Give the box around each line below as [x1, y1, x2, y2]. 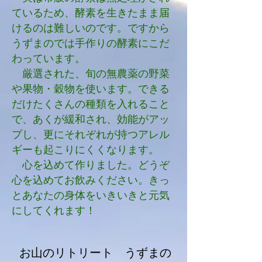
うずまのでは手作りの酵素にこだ [12, 36, 170, 51]
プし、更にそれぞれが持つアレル [12, 127, 170, 142]
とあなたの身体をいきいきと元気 [12, 188, 170, 203]
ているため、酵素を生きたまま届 [12, 5, 170, 20]
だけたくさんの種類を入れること [12, 96, 170, 112]
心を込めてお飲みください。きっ [12, 173, 170, 188]
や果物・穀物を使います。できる [12, 81, 170, 96]
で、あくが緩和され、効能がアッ [12, 112, 170, 127]
